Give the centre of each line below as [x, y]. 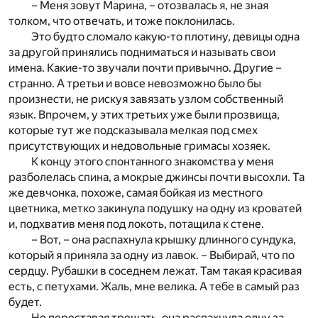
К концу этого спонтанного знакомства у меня [152, 162]
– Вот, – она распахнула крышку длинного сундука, [164, 240]
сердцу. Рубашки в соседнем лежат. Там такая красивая [155, 271]
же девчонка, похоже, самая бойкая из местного [136, 193]
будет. [25, 302]
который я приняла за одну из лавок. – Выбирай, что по [152, 256]
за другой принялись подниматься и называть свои [142, 53]
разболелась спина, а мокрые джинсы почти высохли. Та [157, 177]
